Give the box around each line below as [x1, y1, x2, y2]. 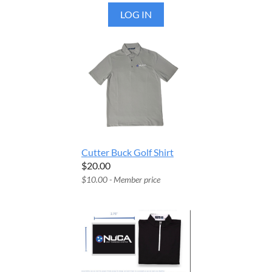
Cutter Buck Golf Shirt [81, 146, 174, 158]
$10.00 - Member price [81, 174, 160, 185]
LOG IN [120, 8, 152, 20]
